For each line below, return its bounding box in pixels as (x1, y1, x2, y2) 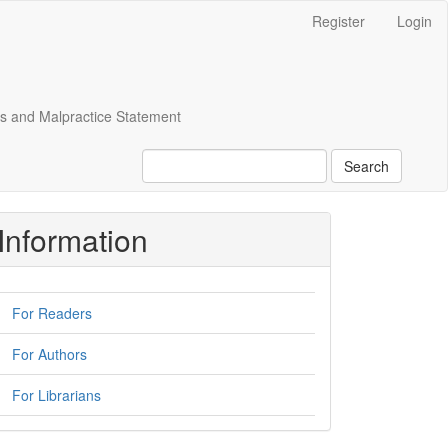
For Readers (12, 303, 92, 323)
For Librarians (12, 385, 101, 405)
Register (312, 11, 365, 31)
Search (344, 156, 389, 176)
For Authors (12, 344, 87, 364)
